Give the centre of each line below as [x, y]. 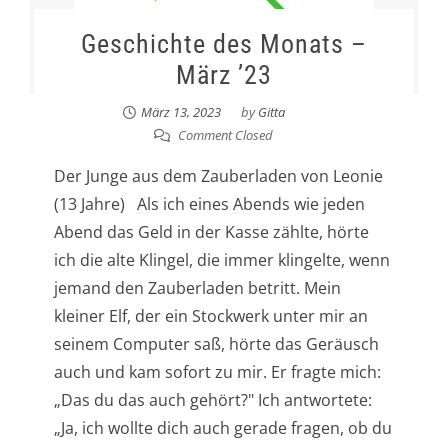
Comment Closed [224, 135]
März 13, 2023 [180, 112]
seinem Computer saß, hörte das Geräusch [216, 344]
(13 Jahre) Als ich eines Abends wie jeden [209, 204]
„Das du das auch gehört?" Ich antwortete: [212, 400]
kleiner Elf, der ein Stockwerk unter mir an [210, 316]
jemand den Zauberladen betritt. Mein [197, 288]
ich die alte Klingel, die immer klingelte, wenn [221, 260]
